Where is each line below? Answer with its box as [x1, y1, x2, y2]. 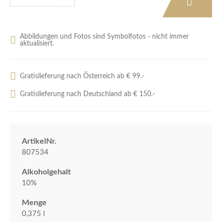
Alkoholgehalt [22, 167, 71, 176]
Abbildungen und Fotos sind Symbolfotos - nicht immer [20, 33, 189, 40]
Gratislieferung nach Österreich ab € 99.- [20, 72, 144, 80]
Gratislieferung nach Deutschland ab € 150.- [20, 90, 155, 98]
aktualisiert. [20, 40, 54, 47]
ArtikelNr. [22, 137, 56, 145]
